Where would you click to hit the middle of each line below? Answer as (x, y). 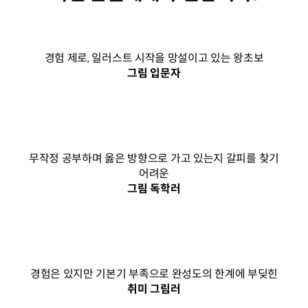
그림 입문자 (154, 73)
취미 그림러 (154, 289)
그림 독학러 (154, 188)
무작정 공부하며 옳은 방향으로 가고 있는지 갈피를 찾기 (154, 158)
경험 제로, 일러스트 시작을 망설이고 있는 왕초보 (154, 58)
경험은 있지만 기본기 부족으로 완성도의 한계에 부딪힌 (154, 274)
